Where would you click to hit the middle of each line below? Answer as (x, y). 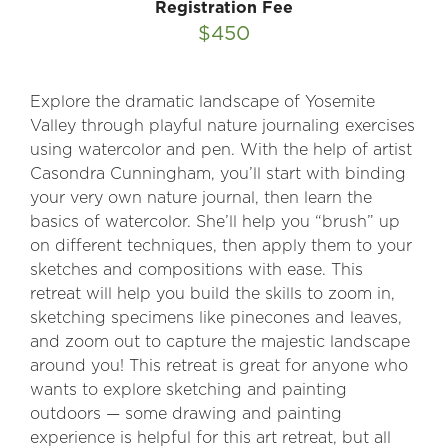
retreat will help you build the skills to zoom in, (212, 294)
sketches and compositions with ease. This (196, 270)
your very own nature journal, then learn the (201, 198)
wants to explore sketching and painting (188, 390)
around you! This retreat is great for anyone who (219, 366)
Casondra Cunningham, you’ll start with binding (218, 174)
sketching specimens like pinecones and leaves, (216, 318)
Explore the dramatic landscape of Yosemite (202, 102)
